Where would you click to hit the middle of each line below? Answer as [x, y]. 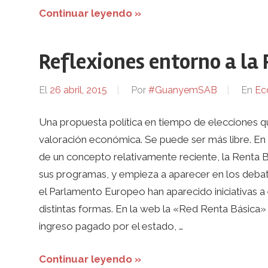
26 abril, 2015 [78, 90]
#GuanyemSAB [182, 90]
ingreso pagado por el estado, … [111, 226]
